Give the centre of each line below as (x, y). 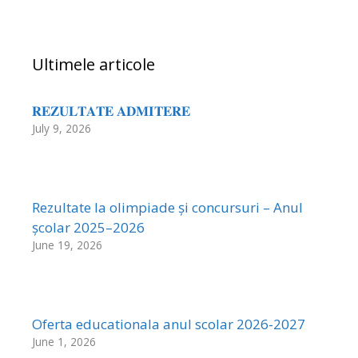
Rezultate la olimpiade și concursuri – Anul (167, 208)
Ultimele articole (93, 65)
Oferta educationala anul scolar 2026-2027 (170, 324)
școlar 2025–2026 (88, 228)
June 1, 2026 (64, 342)
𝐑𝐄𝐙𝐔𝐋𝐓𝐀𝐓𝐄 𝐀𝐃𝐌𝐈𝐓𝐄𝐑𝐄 (111, 111)
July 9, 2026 (62, 129)
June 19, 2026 (67, 245)
